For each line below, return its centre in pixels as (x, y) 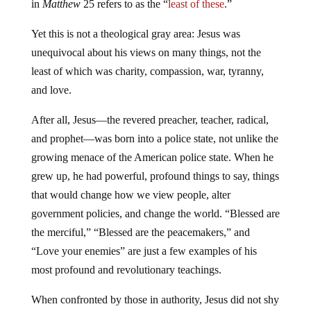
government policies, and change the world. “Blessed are (155, 213)
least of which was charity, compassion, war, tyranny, (147, 71)
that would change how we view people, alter (131, 194)
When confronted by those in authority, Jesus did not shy (155, 299)
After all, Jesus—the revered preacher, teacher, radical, (150, 119)
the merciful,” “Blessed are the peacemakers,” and (140, 232)
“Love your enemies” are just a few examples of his (144, 251)
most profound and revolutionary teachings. (126, 269)
